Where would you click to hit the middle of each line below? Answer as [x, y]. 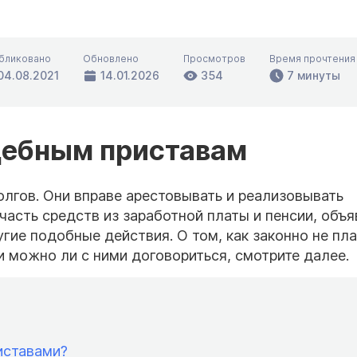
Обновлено [111, 59]
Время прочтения [312, 59]
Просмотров [214, 59]
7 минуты [314, 76]
